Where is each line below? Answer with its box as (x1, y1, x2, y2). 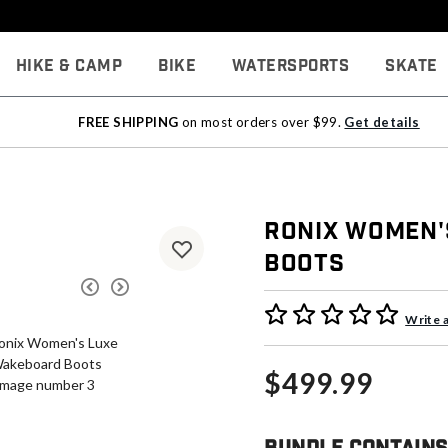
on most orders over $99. (178, 114, 345, 130)
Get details (344, 114, 420, 130)
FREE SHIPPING (78, 114, 179, 130)
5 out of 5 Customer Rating (264, 304, 445, 322)
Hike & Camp (15, 55, 123, 77)
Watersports (231, 55, 350, 77)
